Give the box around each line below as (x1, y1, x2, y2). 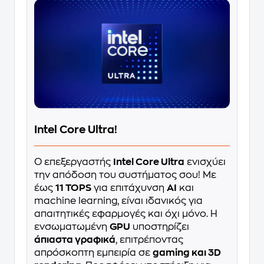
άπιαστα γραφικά (34, 235, 115, 245)
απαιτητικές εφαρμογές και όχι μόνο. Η (34, 209, 217, 219)
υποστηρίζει (130, 222, 189, 232)
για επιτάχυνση (91, 183, 167, 193)
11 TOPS (55, 183, 91, 193)
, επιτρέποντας (115, 235, 183, 245)
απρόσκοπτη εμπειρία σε (34, 248, 153, 258)
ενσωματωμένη (34, 222, 110, 232)
